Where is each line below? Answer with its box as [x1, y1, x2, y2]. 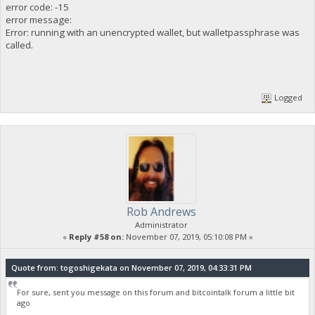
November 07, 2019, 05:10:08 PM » [123, 231, 253, 243]
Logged [272, 92, 303, 103]
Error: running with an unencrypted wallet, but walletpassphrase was [5, 26, 300, 39]
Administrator [134, 219, 188, 231]
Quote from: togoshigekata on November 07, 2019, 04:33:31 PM [11, 262, 252, 273]
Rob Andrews [126, 204, 196, 220]
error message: [5, 13, 72, 26]
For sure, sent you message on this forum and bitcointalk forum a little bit [17, 286, 295, 297]
